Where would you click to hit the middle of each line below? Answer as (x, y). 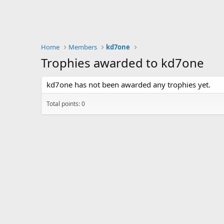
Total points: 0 (66, 104)
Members (83, 47)
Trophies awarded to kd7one (122, 63)
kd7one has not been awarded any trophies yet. (128, 84)
